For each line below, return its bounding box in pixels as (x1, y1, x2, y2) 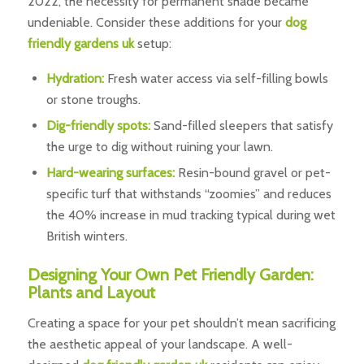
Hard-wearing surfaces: (45, 165, 175, 180)
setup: (133, 36, 171, 52)
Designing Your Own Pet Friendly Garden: (27, 265, 314, 284)
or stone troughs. (45, 92, 141, 107)
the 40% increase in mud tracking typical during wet (45, 207, 336, 223)
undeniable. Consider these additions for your (27, 15, 285, 31)
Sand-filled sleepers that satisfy (149, 118, 333, 133)
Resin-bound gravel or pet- (174, 165, 331, 180)
